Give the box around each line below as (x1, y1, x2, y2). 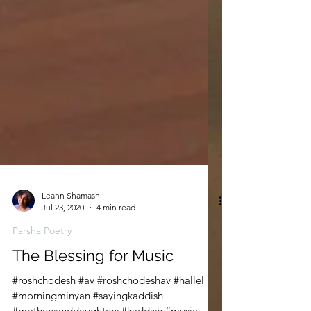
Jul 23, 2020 (42, 230, 84, 240)
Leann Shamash (42, 218, 100, 228)
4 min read (96, 230, 135, 240)
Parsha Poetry (12, 252, 72, 264)
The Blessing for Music (12, 274, 174, 292)
